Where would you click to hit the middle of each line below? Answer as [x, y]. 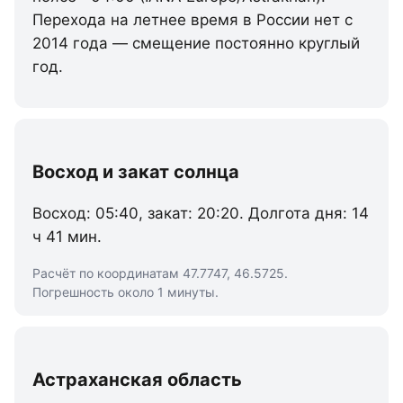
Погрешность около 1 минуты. [125, 292]
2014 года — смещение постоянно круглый [196, 43]
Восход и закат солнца [136, 172]
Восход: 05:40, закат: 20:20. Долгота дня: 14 [201, 213]
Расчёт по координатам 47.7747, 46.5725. [160, 273]
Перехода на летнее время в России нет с [193, 20]
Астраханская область [137, 380]
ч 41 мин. [67, 237]
